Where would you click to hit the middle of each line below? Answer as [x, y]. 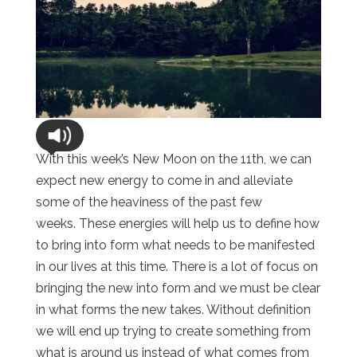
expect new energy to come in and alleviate [164, 180]
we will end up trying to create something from [173, 331]
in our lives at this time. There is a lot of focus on [177, 266]
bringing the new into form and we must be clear [178, 288]
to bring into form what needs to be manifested [175, 245]
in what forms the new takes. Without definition [173, 309]
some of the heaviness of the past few [149, 202]
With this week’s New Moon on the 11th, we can [173, 159]
